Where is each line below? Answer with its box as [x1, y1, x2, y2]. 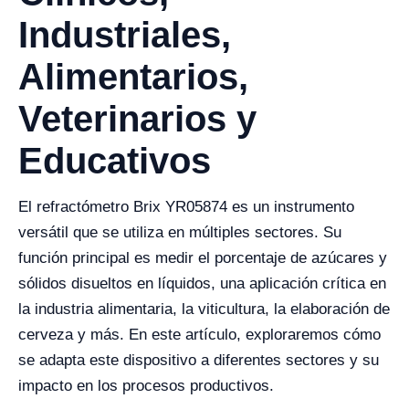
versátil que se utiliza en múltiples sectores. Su [18, 224, 341, 242]
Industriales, [18, 15, 231, 56]
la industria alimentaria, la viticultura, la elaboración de [18, 300, 390, 319]
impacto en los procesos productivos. [18, 377, 274, 395]
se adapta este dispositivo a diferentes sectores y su [18, 351, 379, 370]
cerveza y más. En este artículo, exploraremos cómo [18, 326, 381, 344]
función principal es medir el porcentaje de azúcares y [18, 249, 387, 267]
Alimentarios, [18, 57, 248, 98]
